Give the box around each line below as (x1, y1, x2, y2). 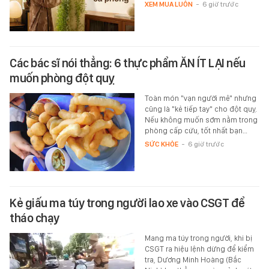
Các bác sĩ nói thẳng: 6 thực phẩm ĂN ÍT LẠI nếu (10, 55, 246, 70)
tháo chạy (10, 210, 59, 225)
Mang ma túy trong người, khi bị (144, 233, 252, 243)
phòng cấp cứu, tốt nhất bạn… (144, 125, 247, 135)
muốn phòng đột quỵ (10, 70, 114, 85)
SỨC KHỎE (144, 139, 178, 148)
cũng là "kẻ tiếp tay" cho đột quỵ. (144, 104, 257, 113)
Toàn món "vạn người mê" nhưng (144, 93, 256, 103)
